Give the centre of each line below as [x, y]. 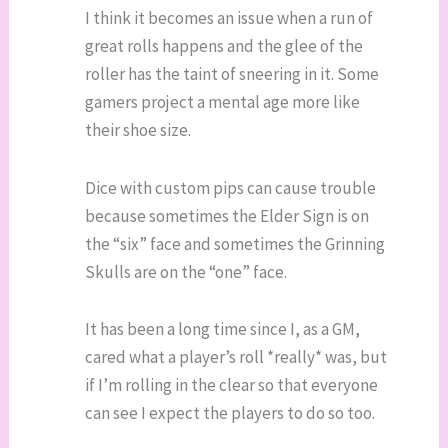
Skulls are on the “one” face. [186, 271]
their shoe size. [138, 129]
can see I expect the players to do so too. [230, 413]
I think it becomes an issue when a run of [229, 17]
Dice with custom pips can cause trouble [231, 187]
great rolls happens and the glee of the [224, 45]
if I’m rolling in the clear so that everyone [232, 385]
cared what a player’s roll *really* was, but [236, 357]
